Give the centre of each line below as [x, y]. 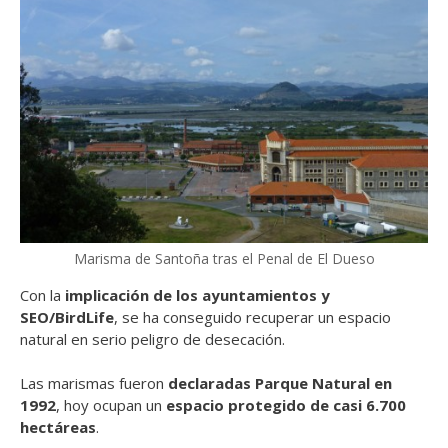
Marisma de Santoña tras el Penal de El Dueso [224, 258]
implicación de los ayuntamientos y [197, 294]
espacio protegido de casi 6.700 [286, 405]
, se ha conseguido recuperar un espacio [252, 316]
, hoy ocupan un [111, 405]
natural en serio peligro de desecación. [152, 338]
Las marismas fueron [94, 383]
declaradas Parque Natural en [280, 383]
